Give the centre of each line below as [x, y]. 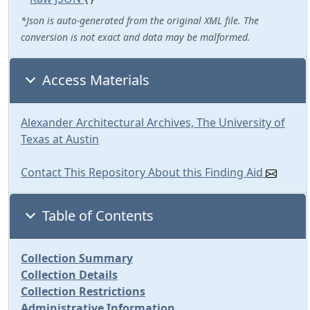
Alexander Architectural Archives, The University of [153, 122]
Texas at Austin [60, 139]
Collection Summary [77, 258]
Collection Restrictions [83, 291]
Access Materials [96, 80]
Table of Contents [98, 216]
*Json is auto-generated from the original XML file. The [140, 20]
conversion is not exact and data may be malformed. [136, 37]
